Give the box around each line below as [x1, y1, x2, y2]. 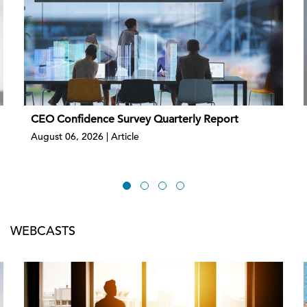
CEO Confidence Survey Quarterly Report [31, 112, 238, 126]
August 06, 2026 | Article [31, 130, 139, 143]
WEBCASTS [10, 223, 75, 238]
